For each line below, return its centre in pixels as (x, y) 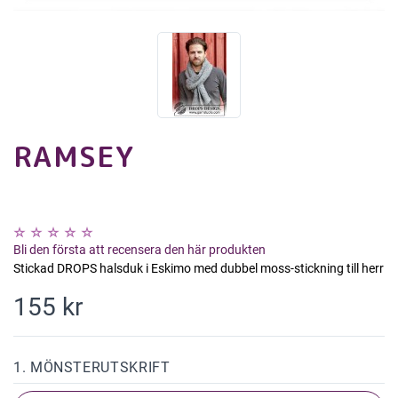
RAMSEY (74, 157)
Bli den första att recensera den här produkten (139, 250)
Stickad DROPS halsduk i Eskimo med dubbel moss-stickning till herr (199, 269)
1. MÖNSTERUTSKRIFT (92, 368)
